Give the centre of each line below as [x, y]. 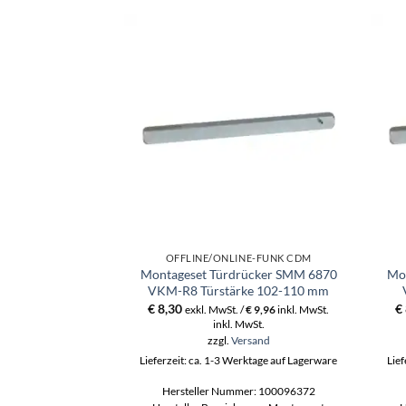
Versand [250, 340]
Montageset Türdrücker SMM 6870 [238, 275]
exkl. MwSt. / [216, 309]
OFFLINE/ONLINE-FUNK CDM [238, 258]
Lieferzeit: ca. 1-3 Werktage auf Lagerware [239, 360]
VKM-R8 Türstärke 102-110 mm [239, 291]
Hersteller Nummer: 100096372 [238, 391]
